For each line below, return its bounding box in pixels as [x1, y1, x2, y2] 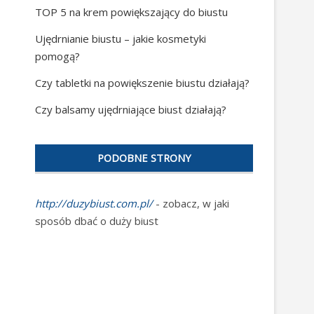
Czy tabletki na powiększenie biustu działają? [35, 76, 250, 90]
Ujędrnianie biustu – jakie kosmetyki [35, 32, 206, 46]
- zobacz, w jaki [153, 196, 229, 211]
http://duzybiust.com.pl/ [35, 196, 153, 211]
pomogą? [35, 49, 80, 64]
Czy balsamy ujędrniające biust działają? [35, 102, 226, 117]
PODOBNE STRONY [97, 151, 191, 165]
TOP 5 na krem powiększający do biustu [35, 5, 228, 20]
